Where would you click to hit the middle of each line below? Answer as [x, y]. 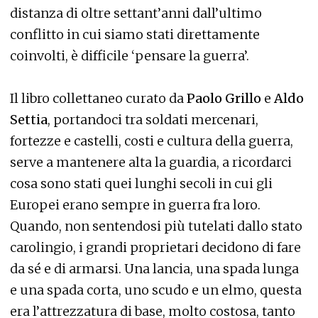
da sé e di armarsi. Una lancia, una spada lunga [154, 269]
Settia [29, 120]
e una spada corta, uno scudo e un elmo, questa [156, 290]
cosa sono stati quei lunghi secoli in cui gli [141, 183]
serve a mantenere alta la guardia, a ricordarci [151, 162]
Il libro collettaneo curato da [98, 98]
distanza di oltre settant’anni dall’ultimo [136, 13]
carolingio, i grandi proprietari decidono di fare [155, 247]
